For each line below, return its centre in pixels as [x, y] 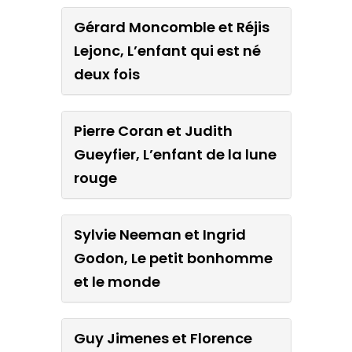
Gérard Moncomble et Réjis [171, 27]
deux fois [106, 74]
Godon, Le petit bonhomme [173, 258]
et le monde [117, 281]
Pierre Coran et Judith [153, 130]
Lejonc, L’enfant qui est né [167, 50]
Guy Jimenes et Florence [163, 338]
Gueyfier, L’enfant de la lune [175, 154]
